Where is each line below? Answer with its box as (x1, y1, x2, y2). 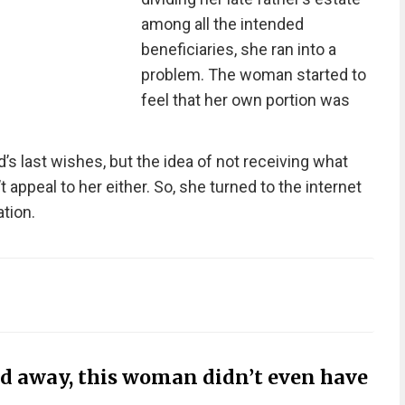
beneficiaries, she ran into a (140, 40, 336, 59)
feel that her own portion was (140, 90, 350, 109)
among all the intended (140, 14, 304, 33)
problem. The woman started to (140, 65, 366, 84)
